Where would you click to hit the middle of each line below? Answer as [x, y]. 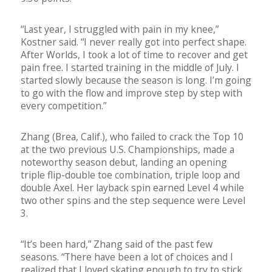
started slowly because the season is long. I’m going [136, 80]
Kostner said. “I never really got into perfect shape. [134, 42]
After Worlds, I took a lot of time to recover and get [134, 55]
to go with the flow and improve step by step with [131, 93]
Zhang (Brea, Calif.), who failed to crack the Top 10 [132, 137]
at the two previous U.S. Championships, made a [127, 150]
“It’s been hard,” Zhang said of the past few [117, 244]
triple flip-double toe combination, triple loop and [130, 175]
